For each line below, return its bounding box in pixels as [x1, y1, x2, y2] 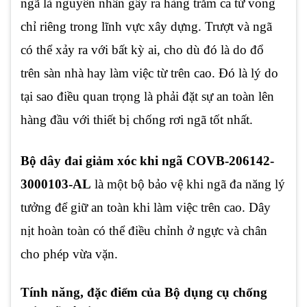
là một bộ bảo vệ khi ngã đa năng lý [91, 176, 285, 191]
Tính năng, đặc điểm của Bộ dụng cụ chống [21, 284, 267, 299]
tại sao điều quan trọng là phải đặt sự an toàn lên [21, 88, 274, 103]
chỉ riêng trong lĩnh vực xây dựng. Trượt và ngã [21, 19, 272, 34]
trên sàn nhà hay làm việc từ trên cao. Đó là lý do [21, 65, 278, 80]
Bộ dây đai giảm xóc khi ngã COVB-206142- [21, 153, 274, 168]
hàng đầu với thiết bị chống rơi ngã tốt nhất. [21, 112, 253, 127]
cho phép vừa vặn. [21, 246, 118, 261]
